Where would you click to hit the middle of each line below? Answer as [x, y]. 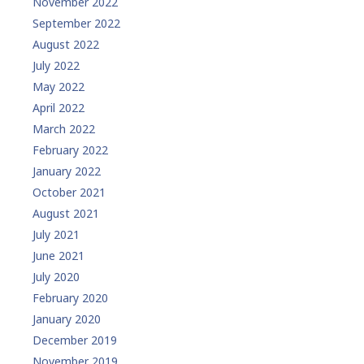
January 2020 [67, 318]
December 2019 [75, 340]
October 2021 [69, 192]
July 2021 [56, 234]
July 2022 [56, 65]
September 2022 [76, 23]
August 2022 [66, 44]
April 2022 [58, 107]
